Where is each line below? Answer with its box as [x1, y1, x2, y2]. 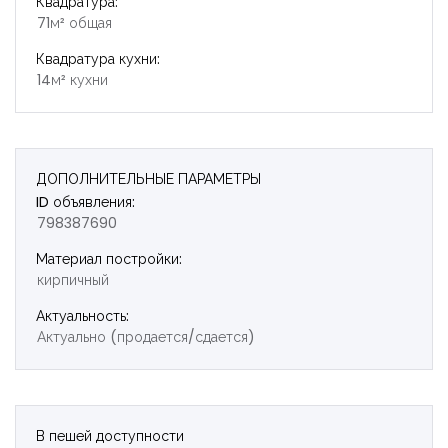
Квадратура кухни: [36, 49, 160, 69]
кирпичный [37, 270, 109, 290]
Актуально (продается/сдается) [37, 327, 255, 347]
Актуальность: [36, 306, 129, 326]
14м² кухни [37, 70, 108, 90]
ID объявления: [36, 192, 135, 212]
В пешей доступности [36, 426, 184, 446]
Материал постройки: [36, 249, 182, 269]
